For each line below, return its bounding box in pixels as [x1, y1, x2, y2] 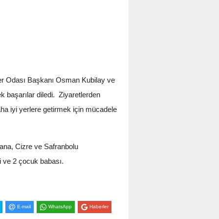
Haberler [89, 204, 109, 210]
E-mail [17, 204, 31, 210]
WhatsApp [48, 204, 72, 210]
